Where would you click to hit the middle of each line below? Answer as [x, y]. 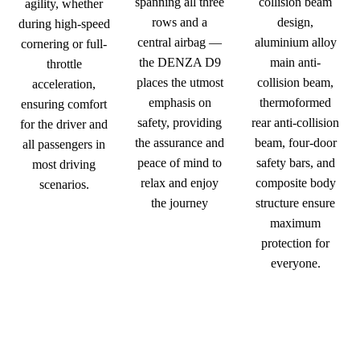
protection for [296, 243]
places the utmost [180, 82]
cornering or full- [64, 43]
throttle [64, 63]
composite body [295, 182]
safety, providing [180, 122]
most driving [64, 164]
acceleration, [64, 84]
